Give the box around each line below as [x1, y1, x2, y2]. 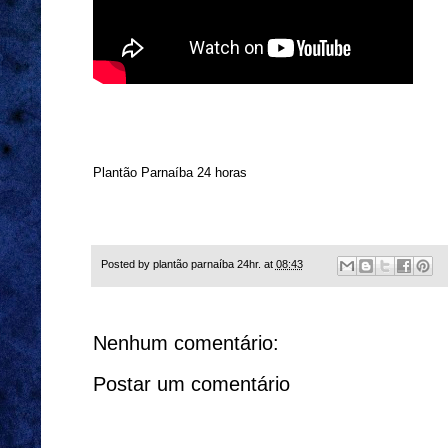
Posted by [100, 258, 153, 271]
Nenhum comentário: [92, 331, 279, 354]
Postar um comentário [92, 372, 290, 395]
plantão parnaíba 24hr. [152, 258, 261, 271]
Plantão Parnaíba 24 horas [92, 165, 247, 181]
